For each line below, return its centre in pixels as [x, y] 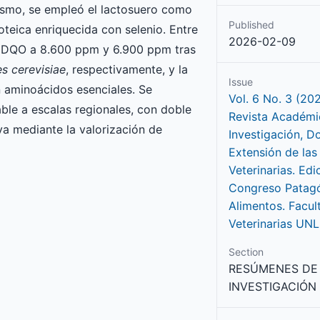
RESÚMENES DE [273, 269]
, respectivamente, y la [127, 69]
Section [246, 252]
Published [251, 25]
